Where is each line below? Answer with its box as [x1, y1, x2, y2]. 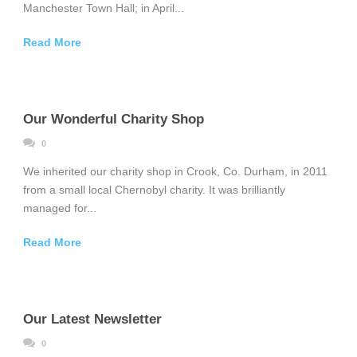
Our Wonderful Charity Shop [23, 112, 204, 127]
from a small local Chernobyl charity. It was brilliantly [23, 183, 285, 197]
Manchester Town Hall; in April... [23, 2, 184, 15]
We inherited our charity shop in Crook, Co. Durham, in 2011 [23, 165, 328, 178]
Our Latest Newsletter [23, 312, 162, 328]
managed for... [23, 202, 96, 215]
